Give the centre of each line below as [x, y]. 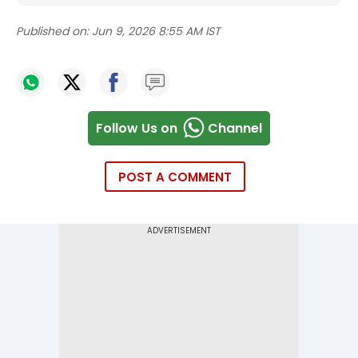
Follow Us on [137, 128]
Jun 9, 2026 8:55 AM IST [156, 32]
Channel [235, 128]
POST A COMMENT [175, 177]
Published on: [52, 32]
